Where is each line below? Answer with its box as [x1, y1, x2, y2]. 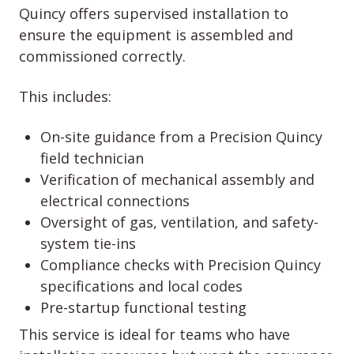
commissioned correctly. [19, 46, 190, 66]
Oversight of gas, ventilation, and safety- [40, 212, 318, 232]
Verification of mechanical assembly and [40, 169, 314, 189]
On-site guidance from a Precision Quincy [40, 126, 322, 146]
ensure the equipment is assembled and [19, 24, 293, 44]
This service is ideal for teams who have [19, 324, 290, 344]
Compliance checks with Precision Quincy [40, 254, 321, 274]
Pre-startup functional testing [40, 297, 247, 317]
